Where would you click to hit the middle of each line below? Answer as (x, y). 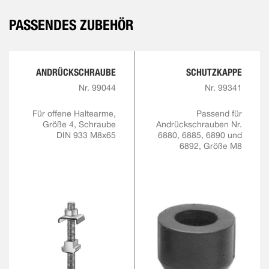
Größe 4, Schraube (79, 125)
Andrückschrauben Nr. (199, 125)
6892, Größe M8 (211, 146)
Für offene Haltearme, (74, 114)
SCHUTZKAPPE (214, 73)
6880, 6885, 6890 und (200, 135)
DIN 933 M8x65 (86, 135)
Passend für (219, 114)
